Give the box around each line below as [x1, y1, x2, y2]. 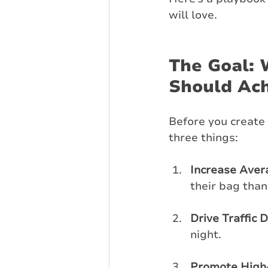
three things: [169, 130, 238, 145]
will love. [169, 7, 217, 22]
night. [190, 227, 221, 242]
